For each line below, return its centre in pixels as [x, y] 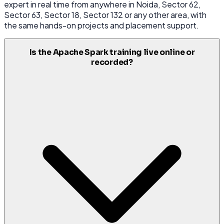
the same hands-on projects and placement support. [101, 25]
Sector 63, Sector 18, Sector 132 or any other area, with [105, 14]
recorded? [112, 63]
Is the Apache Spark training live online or [112, 53]
